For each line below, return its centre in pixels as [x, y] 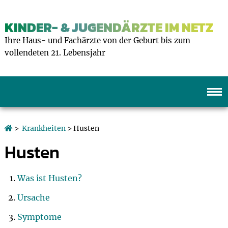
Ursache [33, 197]
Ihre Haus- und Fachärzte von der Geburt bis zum [97, 40]
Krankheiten [44, 128]
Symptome [39, 217]
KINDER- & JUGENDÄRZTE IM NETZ [109, 27]
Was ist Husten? [49, 178]
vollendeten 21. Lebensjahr [55, 53]
